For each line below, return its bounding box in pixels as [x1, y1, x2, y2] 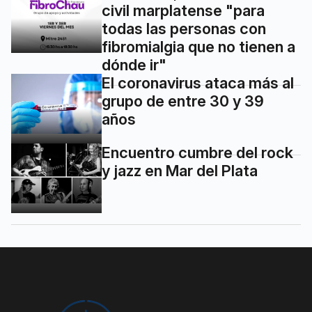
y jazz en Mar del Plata [102, 162, 258, 180]
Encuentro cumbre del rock [102, 143, 293, 162]
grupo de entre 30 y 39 [102, 92, 264, 110]
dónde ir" [102, 56, 166, 74]
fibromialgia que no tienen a [102, 38, 295, 56]
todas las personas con [102, 19, 266, 38]
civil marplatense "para [102, 1, 265, 19]
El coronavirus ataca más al [102, 74, 294, 92]
